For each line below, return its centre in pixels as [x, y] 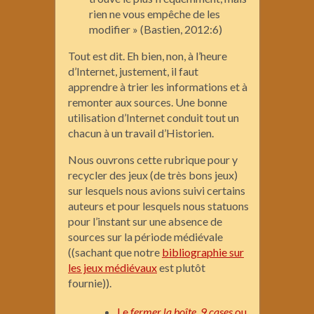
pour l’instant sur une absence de [145, 221]
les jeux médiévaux [112, 267]
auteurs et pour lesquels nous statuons [158, 205]
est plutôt [181, 267]
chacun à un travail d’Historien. [141, 132]
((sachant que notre [115, 252]
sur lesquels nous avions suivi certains [157, 190]
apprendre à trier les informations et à [158, 86]
